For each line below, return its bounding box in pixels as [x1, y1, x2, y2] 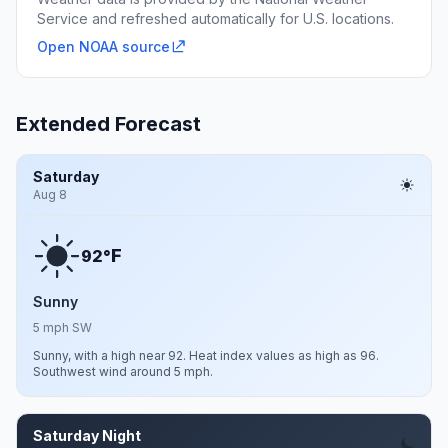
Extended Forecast [16, 112, 201, 136]
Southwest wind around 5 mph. [33, 364, 213, 379]
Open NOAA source [37, 38, 170, 55]
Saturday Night [33, 427, 141, 444]
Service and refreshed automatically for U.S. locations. [37, 10, 394, 27]
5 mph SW [33, 320, 92, 335]
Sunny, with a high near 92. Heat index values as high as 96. [33, 348, 379, 363]
